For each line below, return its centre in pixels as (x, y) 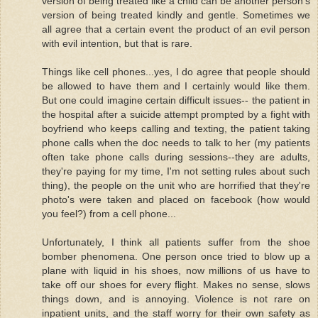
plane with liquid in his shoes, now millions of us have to (176, 270)
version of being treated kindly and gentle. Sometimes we (176, 15)
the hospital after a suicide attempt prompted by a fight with (176, 114)
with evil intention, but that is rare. (117, 43)
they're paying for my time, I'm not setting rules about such (176, 171)
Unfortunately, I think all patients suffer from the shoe (176, 242)
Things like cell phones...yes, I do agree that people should (176, 71)
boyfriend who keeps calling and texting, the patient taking (176, 128)
